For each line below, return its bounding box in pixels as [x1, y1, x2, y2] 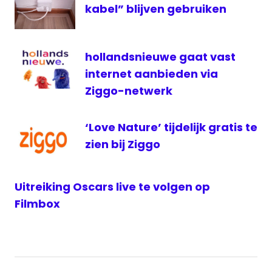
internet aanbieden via [85, 66, 218, 81]
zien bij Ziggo [85, 136, 160, 152]
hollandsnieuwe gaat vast [85, 49, 236, 64]
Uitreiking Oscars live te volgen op [15, 179, 210, 195]
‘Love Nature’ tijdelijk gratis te [85, 119, 257, 135]
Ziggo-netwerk [85, 83, 172, 98]
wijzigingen [19, 18, 64, 30]
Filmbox [15, 196, 60, 212]
